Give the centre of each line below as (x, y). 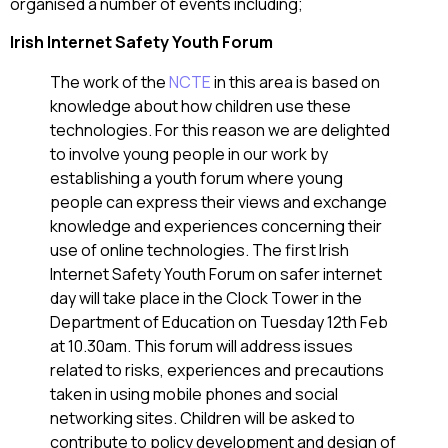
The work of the (109, 81)
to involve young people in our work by (189, 153)
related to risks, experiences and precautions (217, 369)
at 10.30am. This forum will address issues (201, 345)
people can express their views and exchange (218, 201)
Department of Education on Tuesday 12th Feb (219, 321)
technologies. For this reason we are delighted (220, 129)
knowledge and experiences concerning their (216, 225)
